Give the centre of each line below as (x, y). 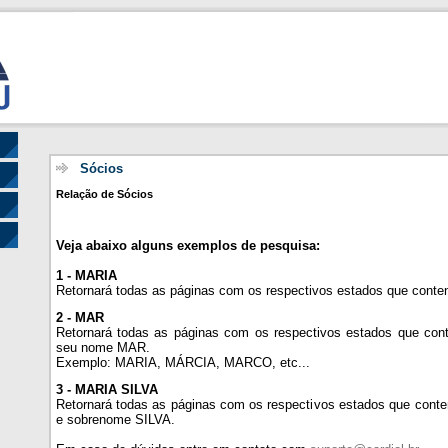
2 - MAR (79, 317)
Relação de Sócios (104, 194)
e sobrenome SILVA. (115, 419)
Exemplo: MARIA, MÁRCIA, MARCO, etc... (182, 362)
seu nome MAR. (102, 347)
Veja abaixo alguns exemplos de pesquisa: (187, 245)
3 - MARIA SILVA (106, 389)
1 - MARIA (86, 275)
